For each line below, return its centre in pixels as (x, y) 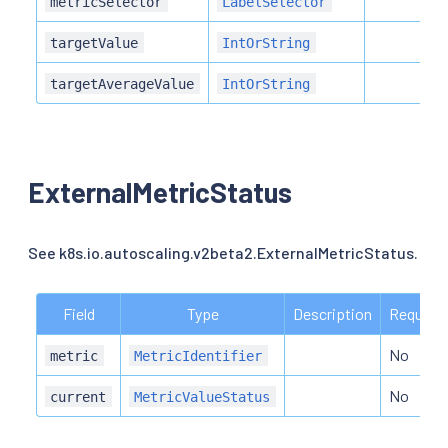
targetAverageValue (122, 83)
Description (332, 313)
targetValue (94, 42)
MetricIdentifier (198, 355)
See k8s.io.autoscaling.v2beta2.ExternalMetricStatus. (223, 252)
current (78, 396)
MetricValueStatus (202, 396)
